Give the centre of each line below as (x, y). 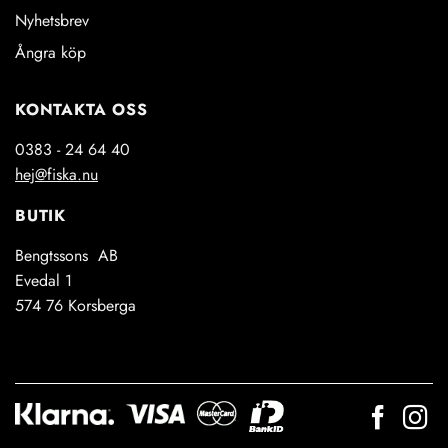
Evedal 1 (43, 281)
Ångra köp (50, 52)
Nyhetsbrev (52, 20)
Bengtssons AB (66, 256)
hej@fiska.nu (56, 175)
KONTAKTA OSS (81, 110)
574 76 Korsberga (75, 306)
